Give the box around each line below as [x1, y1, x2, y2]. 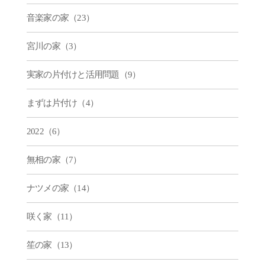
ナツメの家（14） [26, 183, 95, 193]
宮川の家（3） [26, 41, 82, 51]
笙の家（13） [26, 240, 77, 250]
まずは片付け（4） [26, 98, 99, 108]
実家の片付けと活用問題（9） [26, 69, 141, 79]
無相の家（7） [26, 154, 82, 164]
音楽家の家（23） [26, 12, 95, 22]
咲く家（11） [26, 211, 77, 221]
